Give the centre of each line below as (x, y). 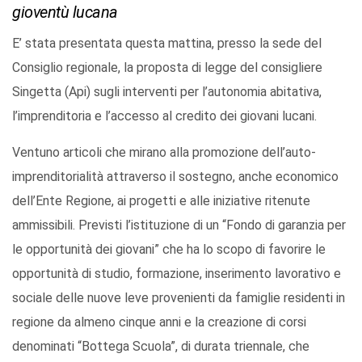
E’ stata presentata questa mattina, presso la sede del (167, 44)
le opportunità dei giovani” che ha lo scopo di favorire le (169, 250)
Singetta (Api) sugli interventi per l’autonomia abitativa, (167, 92)
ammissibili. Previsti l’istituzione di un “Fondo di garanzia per (179, 225)
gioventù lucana (65, 13)
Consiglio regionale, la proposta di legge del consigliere (167, 68)
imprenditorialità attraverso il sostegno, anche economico (175, 177)
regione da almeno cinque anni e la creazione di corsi (159, 322)
